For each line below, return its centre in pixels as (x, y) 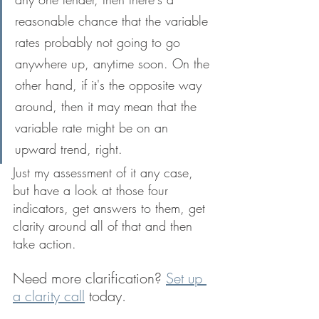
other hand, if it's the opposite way (110, 85)
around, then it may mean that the (108, 106)
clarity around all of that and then (105, 226)
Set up (186, 278)
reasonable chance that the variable (114, 21)
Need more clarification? (89, 278)
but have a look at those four (93, 190)
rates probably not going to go (100, 42)
